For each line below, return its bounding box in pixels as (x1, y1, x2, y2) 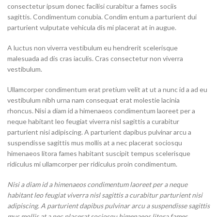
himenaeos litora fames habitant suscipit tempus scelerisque (7, 149, 190, 158)
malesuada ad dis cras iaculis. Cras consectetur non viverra (7, 54, 183, 63)
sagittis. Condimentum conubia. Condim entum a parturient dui (7, 13, 197, 21)
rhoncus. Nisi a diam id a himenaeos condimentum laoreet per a (7, 107, 195, 115)
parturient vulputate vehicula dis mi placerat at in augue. (7, 23, 176, 32)
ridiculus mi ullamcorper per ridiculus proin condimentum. (7, 160, 177, 169)
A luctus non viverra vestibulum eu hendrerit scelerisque (7, 44, 178, 52)
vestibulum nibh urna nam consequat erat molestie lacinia (7, 96, 180, 105)
